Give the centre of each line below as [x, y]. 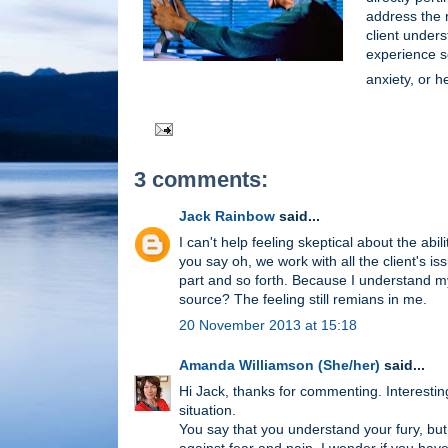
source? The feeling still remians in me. [303, 299]
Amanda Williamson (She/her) [279, 365]
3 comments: [201, 180]
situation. [207, 410]
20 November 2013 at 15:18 [268, 325]
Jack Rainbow [227, 216]
